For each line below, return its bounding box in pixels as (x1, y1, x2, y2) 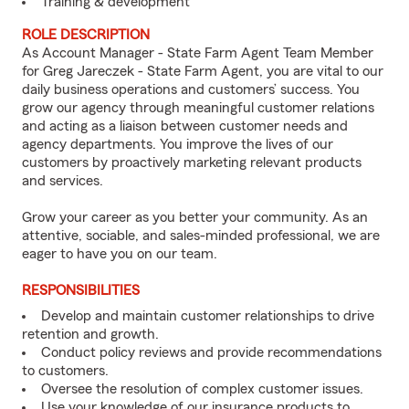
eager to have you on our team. (22, 246, 217, 261)
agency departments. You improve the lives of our (22, 137, 333, 152)
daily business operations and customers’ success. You (22, 82, 360, 97)
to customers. (22, 363, 109, 378)
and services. (22, 173, 103, 188)
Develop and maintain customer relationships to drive (41, 309, 374, 323)
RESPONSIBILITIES (22, 283, 140, 298)
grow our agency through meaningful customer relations (22, 100, 374, 115)
